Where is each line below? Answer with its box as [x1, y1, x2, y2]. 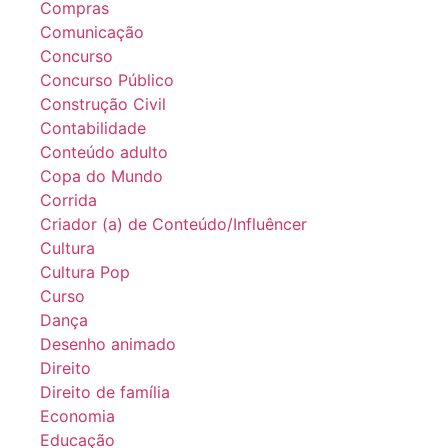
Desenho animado [40, 333, 176, 354]
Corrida [40, 189, 97, 210]
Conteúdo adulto [40, 141, 168, 162]
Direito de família [40, 381, 170, 402]
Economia [40, 405, 115, 426]
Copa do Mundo [40, 165, 163, 186]
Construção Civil [40, 93, 166, 114]
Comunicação [40, 21, 144, 42]
